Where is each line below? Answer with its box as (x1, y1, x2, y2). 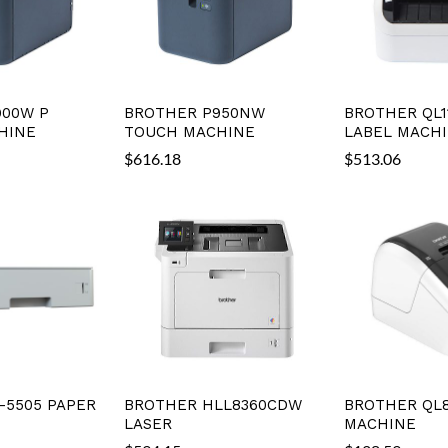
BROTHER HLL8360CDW (124, 395, 303, 414)
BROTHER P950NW (124, 103, 266, 122)
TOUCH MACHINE (124, 122, 256, 141)
